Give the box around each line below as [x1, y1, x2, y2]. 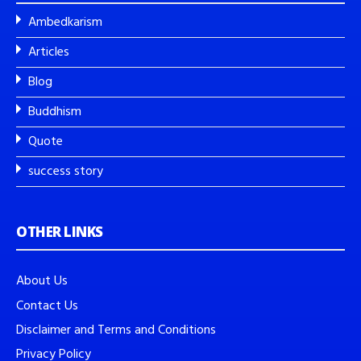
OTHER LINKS [16, 222, 103, 242]
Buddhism [28, 102, 81, 122]
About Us [16, 271, 68, 293]
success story [28, 161, 103, 182]
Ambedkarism [28, 12, 102, 33]
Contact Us [16, 295, 78, 317]
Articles [28, 42, 69, 63]
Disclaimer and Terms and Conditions [16, 320, 216, 342]
